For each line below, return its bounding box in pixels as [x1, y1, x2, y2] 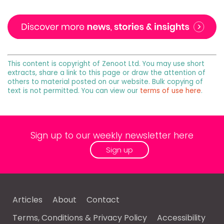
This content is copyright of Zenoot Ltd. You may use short [7, 58, 204, 68]
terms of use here [140, 85, 201, 95]
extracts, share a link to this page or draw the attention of [7, 67, 205, 77]
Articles [12, 193, 42, 205]
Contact [86, 193, 119, 205]
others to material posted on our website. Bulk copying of [7, 76, 203, 86]
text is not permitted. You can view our [7, 85, 140, 95]
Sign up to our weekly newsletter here [30, 129, 193, 141]
